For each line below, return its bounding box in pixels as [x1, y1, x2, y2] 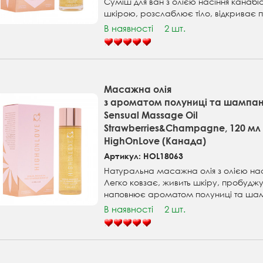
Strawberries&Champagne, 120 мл [104, 122, 261, 134]
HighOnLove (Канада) [104, 135, 207, 147]
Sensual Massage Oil [104, 109, 198, 121]
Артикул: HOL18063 [104, 151, 184, 161]
